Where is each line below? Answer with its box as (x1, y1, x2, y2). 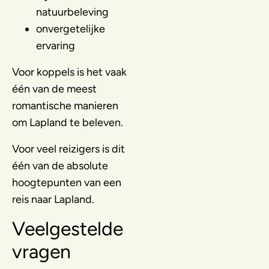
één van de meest (12, 82, 97, 95)
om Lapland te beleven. (12, 115, 123, 129)
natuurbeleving (36, 5, 109, 19)
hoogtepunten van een (12, 175, 121, 189)
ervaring (36, 38, 75, 52)
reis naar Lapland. (12, 192, 94, 206)
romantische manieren (12, 98, 118, 112)
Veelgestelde (12, 217, 123, 240)
